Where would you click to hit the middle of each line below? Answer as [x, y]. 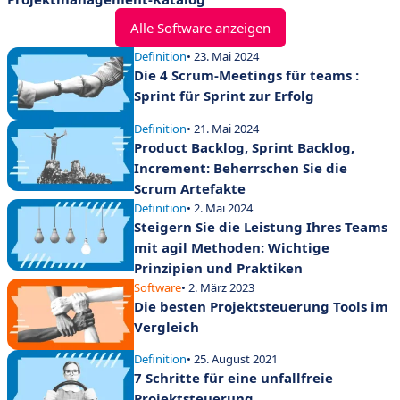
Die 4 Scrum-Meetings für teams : [246, 75]
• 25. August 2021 [232, 359]
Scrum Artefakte [190, 188]
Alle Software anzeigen [200, 28]
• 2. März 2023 [218, 287]
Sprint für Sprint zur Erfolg [224, 96]
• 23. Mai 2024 [223, 57]
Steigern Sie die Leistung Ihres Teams [261, 226]
